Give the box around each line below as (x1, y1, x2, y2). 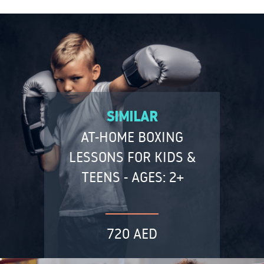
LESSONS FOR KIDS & (68, 147, 196, 166)
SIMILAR (107, 107, 157, 127)
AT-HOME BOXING (81, 127, 183, 146)
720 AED (107, 224, 157, 243)
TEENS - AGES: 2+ (81, 167, 183, 186)
